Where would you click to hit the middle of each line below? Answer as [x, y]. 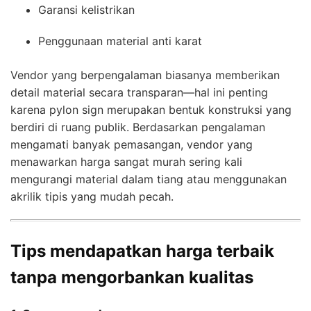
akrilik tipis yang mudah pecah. [92, 196]
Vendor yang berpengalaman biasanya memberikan [145, 75]
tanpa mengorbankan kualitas [132, 277]
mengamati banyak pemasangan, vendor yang [132, 144]
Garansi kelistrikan [86, 9]
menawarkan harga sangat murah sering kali [126, 161]
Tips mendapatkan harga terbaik [142, 251]
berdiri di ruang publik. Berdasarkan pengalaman [138, 127]
